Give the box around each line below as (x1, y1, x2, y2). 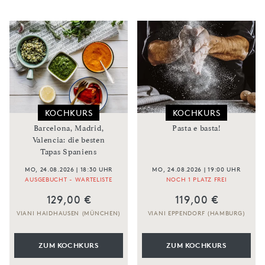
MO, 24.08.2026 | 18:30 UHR (24, 165, 113, 173)
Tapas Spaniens (40, 147, 97, 157)
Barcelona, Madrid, (33, 124, 104, 133)
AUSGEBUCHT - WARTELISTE (25, 175, 112, 183)
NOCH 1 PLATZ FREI (166, 175, 227, 183)
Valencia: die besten (32, 135, 105, 145)
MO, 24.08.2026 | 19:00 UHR (152, 165, 241, 173)
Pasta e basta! (172, 124, 221, 133)
